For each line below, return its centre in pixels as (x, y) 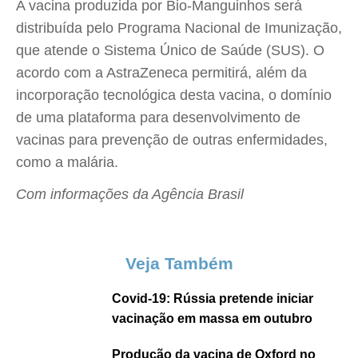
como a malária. (67, 162)
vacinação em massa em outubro (212, 318)
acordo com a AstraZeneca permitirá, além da (161, 73)
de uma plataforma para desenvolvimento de (158, 117)
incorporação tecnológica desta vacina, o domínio (174, 95)
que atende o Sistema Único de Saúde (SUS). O (170, 50)
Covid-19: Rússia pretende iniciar (213, 298)
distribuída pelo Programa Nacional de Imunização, (179, 28)
